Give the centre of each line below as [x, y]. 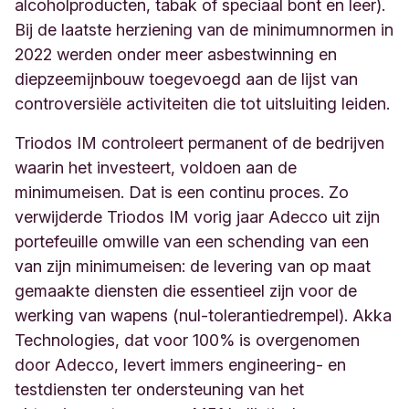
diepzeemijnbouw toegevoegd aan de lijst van [186, 79]
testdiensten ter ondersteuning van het [159, 389]
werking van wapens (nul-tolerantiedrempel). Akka [203, 315]
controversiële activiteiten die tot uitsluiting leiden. [202, 104]
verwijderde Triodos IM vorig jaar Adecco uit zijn [197, 217]
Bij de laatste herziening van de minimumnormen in [204, 30]
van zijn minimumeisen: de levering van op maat [193, 266]
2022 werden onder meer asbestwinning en [176, 54]
